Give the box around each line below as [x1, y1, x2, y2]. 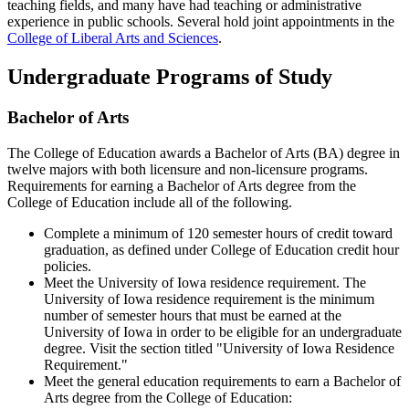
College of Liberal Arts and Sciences [7, 30, 218, 47]
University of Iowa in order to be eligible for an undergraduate [44, 323, 402, 340]
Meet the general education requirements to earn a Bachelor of [44, 372, 401, 389]
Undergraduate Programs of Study [7, 65, 332, 89]
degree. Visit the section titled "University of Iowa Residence [44, 340, 394, 356]
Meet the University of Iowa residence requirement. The [44, 274, 366, 290]
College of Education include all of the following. [7, 194, 292, 210]
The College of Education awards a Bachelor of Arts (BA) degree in [7, 144, 400, 161]
